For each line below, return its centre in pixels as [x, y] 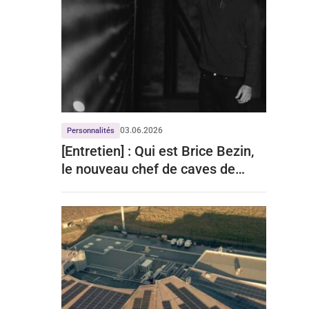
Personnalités [90, 130]
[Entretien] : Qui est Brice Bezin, [157, 151]
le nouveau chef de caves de [148, 169]
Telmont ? [91, 187]
